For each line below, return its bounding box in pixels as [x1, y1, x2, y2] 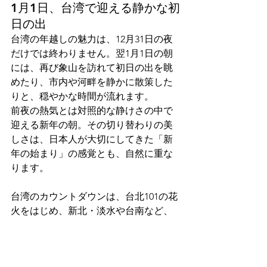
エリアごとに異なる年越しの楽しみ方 [11, 219, 173, 231]
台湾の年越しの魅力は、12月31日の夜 [11, 33, 173, 45]
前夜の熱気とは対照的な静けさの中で [11, 105, 173, 116]
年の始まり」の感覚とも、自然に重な [11, 148, 173, 159]
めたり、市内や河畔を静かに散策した [11, 76, 173, 88]
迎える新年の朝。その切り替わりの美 [11, 119, 173, 131]
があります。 [11, 234, 68, 245]
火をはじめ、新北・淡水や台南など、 [11, 205, 173, 216]
